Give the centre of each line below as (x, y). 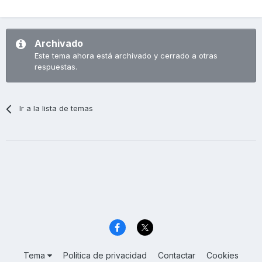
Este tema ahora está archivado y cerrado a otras (126, 56)
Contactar (177, 255)
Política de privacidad (105, 255)
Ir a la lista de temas (56, 108)
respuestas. (56, 67)
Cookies (223, 255)
